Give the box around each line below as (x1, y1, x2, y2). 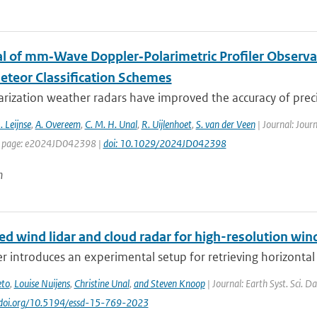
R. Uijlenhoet (141, 117, 192, 131)
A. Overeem (35, 117, 81, 131)
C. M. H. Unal (84, 117, 137, 131)
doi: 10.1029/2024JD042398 (103, 137, 226, 150)
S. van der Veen (195, 117, 255, 131)
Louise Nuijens (13, 277, 70, 290)
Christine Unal (74, 277, 129, 290)
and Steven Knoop (133, 277, 205, 290)
